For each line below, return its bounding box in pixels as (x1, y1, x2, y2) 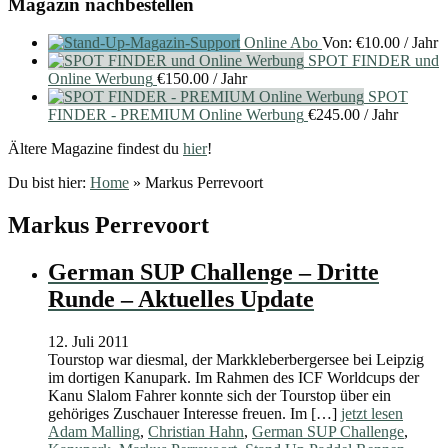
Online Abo (244, 34, 318, 52)
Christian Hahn (148, 423, 244, 441)
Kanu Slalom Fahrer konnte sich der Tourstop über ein (48, 387, 391, 405)
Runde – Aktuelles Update (48, 286, 314, 313)
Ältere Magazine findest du (8, 140, 183, 158)
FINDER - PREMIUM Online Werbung (48, 106, 304, 124)
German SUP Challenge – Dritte (48, 259, 379, 286)
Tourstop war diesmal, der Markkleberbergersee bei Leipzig (48, 351, 424, 369)
